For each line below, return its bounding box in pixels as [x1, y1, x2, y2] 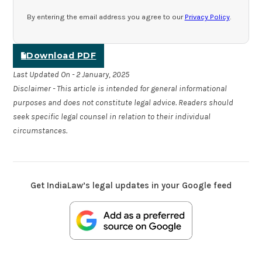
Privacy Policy [184, 12, 230, 22]
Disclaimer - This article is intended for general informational [13, 83, 227, 94]
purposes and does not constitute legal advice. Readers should [13, 97, 234, 108]
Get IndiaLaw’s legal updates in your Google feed [30, 180, 232, 191]
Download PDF [26, 50, 96, 61]
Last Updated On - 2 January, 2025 [13, 69, 130, 80]
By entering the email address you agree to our [26, 12, 185, 22]
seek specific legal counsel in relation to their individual [13, 111, 211, 122]
